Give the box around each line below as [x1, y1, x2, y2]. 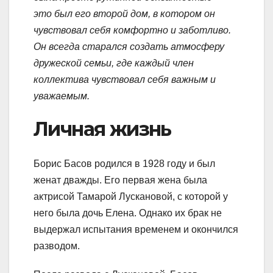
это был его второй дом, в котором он [34, 9, 215, 19]
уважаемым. [34, 91, 90, 102]
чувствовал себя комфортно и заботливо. [34, 25, 231, 36]
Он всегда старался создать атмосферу [34, 41, 224, 52]
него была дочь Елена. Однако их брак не [34, 207, 222, 218]
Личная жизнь [34, 117, 171, 141]
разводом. [34, 240, 80, 251]
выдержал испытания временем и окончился [34, 224, 238, 235]
